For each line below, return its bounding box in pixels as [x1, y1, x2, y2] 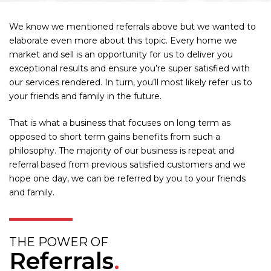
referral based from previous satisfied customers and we [9, 158, 246, 170]
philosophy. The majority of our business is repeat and [9, 145, 234, 156]
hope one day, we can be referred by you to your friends [9, 172, 246, 184]
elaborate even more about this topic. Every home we [9, 34, 237, 46]
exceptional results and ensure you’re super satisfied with [9, 62, 250, 74]
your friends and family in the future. [9, 90, 162, 102]
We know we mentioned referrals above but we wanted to [9, 21, 256, 32]
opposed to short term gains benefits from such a [9, 131, 220, 142]
